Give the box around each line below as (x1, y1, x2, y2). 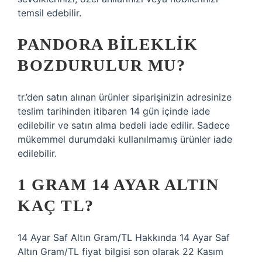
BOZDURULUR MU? (18, 56, 185, 74)
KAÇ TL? (18, 196, 94, 215)
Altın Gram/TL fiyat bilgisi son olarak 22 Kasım (18, 246, 223, 257)
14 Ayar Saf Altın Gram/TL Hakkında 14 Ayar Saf (18, 232, 230, 243)
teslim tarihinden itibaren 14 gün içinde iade (18, 105, 210, 117)
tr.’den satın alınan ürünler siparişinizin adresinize (18, 91, 232, 103)
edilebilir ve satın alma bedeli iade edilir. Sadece (18, 119, 230, 131)
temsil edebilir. (18, 7, 81, 19)
